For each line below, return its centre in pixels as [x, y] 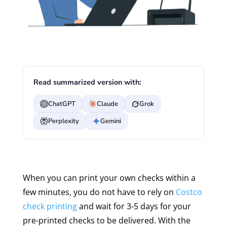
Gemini [110, 121]
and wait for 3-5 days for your [134, 206]
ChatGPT [62, 104]
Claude [107, 104]
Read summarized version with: [87, 82]
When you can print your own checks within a [109, 178]
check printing [50, 206]
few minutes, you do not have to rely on [99, 192]
